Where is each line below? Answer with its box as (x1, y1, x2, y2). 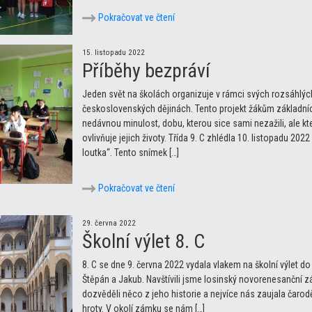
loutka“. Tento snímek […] (82, 146, 179, 158)
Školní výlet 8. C (82, 229, 205, 253)
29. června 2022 (82, 218, 136, 228)
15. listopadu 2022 (82, 47, 145, 57)
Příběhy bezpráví (82, 58, 210, 82)
